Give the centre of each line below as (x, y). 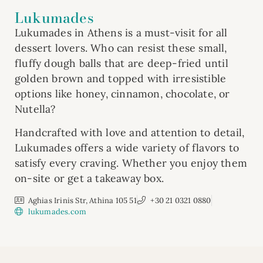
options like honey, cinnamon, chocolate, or (122, 93)
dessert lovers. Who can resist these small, (121, 48)
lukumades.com (57, 211)
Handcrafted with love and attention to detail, (130, 133)
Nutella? (35, 109)
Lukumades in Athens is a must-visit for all (121, 32)
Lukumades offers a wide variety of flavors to (127, 148)
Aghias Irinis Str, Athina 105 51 (82, 200)
